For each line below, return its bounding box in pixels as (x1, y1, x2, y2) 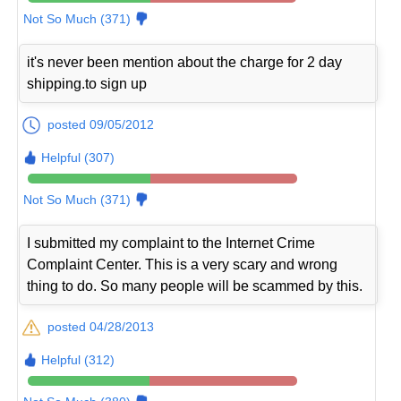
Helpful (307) (41, 149, 115, 165)
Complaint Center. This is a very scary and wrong (27, 256, 338, 272)
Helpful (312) (41, 352, 115, 367)
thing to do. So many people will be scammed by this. (27, 277, 363, 294)
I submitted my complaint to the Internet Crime (27, 235, 316, 251)
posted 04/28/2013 (47, 319, 155, 334)
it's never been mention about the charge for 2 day (27, 54, 343, 70)
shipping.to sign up (27, 75, 148, 91)
